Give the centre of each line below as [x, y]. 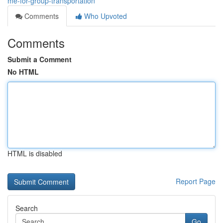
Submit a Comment [40, 59]
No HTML [23, 72]
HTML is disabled [35, 153]
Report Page [196, 181]
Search [27, 208]
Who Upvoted [105, 16]
